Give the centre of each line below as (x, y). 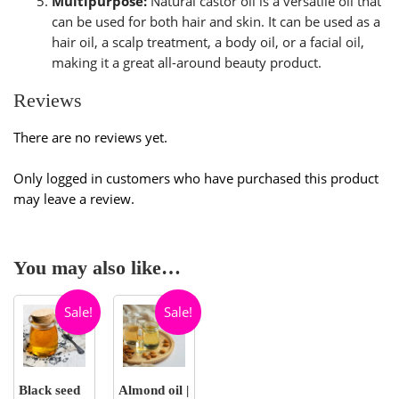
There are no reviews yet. (90, 137)
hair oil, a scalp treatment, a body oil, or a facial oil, (208, 41)
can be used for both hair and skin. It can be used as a (216, 21)
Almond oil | (153, 390)
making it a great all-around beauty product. (187, 62)
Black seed (49, 390)
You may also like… (97, 269)
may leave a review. (73, 198)
